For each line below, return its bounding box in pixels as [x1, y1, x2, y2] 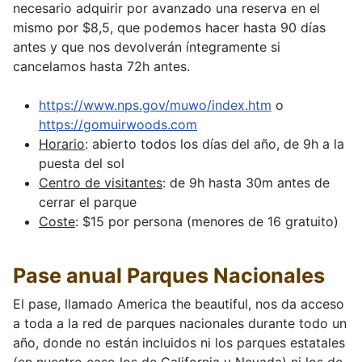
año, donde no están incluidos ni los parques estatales [13, 335, 345, 351]
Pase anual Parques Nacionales [13, 263, 325, 288]
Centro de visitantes [39, 175, 162, 192]
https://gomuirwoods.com [39, 116, 197, 133]
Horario [39, 136, 85, 153]
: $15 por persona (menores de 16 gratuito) [75, 213, 339, 230]
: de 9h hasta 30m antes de [162, 175, 330, 192]
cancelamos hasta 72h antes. [13, 58, 190, 75]
